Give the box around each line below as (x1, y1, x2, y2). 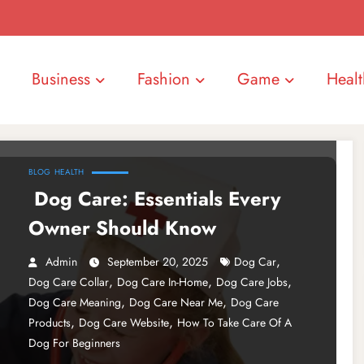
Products (28, 314, 71, 331)
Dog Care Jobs (215, 273, 288, 290)
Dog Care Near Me (128, 293, 223, 310)
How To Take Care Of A (176, 314, 292, 331)
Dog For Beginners (28, 334, 120, 351)
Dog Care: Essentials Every (28, 184, 281, 213)
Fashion (136, 67, 190, 92)
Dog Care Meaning (28, 293, 121, 310)
